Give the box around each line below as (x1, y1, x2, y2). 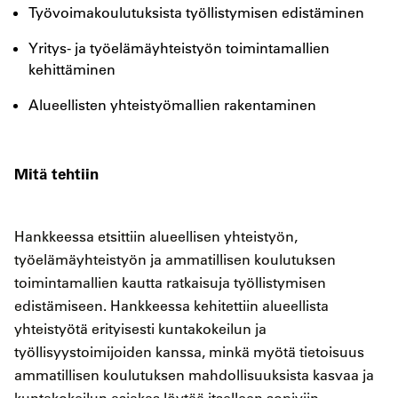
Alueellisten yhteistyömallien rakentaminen (28, 96, 316, 115)
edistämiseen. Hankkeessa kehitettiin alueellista (14, 297, 329, 315)
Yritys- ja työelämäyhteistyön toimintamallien (28, 39, 330, 58)
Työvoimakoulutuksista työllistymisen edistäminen (28, 4, 364, 22)
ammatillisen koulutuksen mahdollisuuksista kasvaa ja (14, 366, 374, 385)
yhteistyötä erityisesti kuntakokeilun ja (14, 320, 267, 338)
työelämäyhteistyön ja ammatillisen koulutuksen (14, 251, 336, 269)
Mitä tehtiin (14, 163, 99, 184)
